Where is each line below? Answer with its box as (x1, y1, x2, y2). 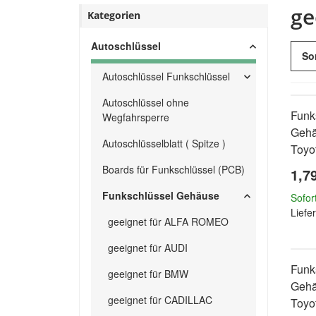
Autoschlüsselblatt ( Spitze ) (102, 136, 226, 150)
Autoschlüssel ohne (102, 95, 189, 109)
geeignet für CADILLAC (108, 293, 212, 307)
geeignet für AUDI (108, 241, 188, 255)
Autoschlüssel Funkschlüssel (102, 69, 230, 83)
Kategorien (87, 8, 140, 22)
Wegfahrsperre (102, 110, 169, 124)
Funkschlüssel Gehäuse (102, 188, 219, 202)
